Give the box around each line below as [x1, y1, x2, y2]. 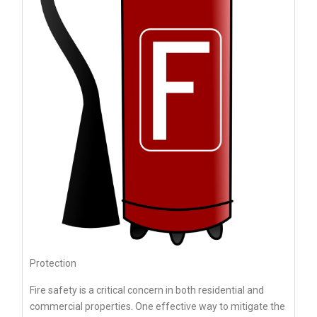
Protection [30, 258, 76, 270]
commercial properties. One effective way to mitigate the [30, 301, 285, 313]
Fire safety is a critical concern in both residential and [30, 284, 264, 296]
